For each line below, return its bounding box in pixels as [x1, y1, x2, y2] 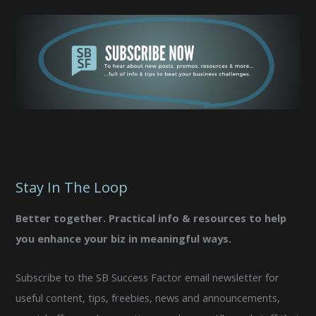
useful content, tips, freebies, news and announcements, [16, 290, 281, 305]
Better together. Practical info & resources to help [16, 211, 287, 226]
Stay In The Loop [16, 177, 128, 197]
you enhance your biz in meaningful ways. [16, 231, 232, 246]
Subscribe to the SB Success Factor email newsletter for [16, 269, 280, 284]
